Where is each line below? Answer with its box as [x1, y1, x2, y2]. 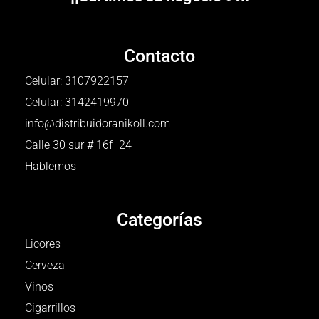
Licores [25, 237, 61, 251]
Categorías [117, 209, 202, 231]
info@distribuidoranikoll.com [25, 117, 170, 131]
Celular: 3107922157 [25, 74, 129, 88]
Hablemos [25, 159, 76, 174]
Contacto [124, 46, 195, 67]
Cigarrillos [25, 301, 75, 315]
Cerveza [25, 258, 65, 273]
